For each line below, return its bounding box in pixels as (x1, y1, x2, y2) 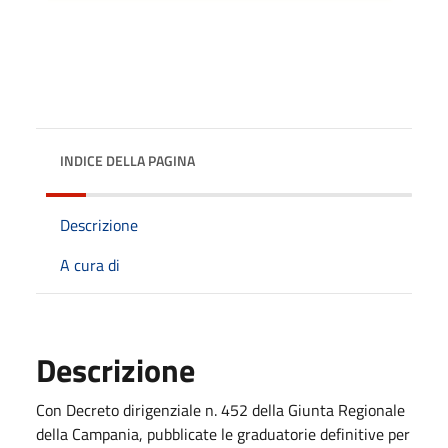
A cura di (60, 252, 120, 277)
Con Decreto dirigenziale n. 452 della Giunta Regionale (36, 397, 405, 422)
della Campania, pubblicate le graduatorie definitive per (36, 421, 410, 446)
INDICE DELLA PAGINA (60, 149, 195, 171)
